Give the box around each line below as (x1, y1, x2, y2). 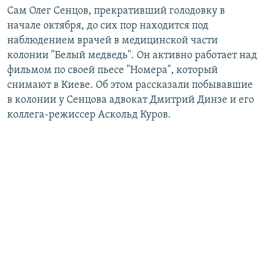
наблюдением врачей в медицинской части (7, 35, 218, 47)
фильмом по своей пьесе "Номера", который (7, 65, 218, 77)
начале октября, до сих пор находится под (7, 20, 208, 32)
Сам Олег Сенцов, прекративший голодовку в (7, 5, 225, 17)
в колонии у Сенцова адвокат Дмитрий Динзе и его (7, 94, 254, 106)
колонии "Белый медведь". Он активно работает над (7, 50, 257, 62)
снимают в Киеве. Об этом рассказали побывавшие (7, 80, 253, 91)
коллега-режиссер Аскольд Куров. (7, 109, 171, 121)
